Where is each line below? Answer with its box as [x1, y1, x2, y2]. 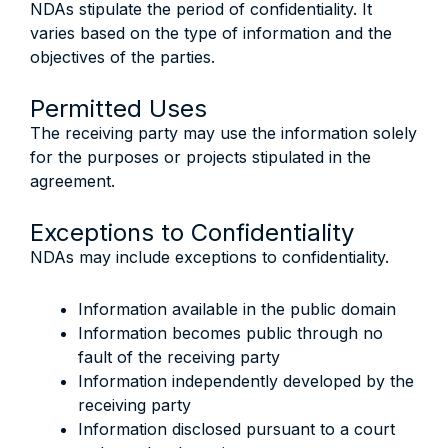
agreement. [30, 171, 115, 191]
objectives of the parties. [30, 47, 215, 67]
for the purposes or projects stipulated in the [30, 147, 371, 167]
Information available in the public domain [78, 299, 396, 319]
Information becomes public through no [78, 323, 383, 343]
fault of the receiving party [78, 347, 280, 367]
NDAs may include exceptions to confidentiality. [30, 247, 389, 267]
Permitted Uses [30, 94, 207, 123]
